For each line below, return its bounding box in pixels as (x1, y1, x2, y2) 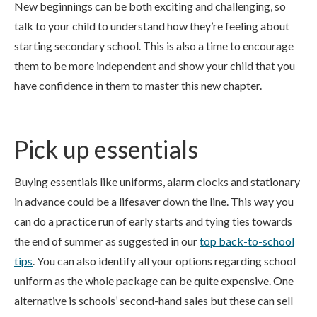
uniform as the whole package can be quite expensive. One (14, 274, 294, 287)
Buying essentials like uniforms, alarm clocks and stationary (14, 175, 300, 188)
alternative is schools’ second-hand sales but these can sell (14, 294, 293, 307)
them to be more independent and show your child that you (14, 59, 295, 72)
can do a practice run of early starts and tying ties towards (14, 214, 292, 228)
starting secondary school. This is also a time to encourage (14, 39, 294, 52)
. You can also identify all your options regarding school (33, 254, 296, 267)
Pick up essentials (14, 134, 198, 163)
